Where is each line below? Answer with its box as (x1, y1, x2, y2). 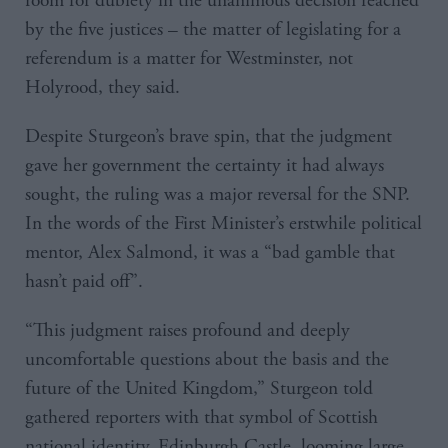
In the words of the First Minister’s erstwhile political (25, 210, 422, 236)
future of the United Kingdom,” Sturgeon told (25, 375, 373, 401)
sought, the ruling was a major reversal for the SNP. (25, 181, 410, 207)
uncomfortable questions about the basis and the (25, 346, 389, 372)
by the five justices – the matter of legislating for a (25, 16, 401, 42)
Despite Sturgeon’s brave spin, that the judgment (25, 123, 392, 149)
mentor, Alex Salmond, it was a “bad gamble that (25, 239, 395, 265)
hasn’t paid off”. (25, 268, 143, 294)
